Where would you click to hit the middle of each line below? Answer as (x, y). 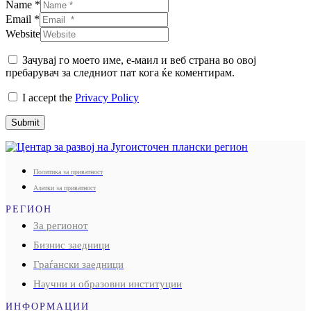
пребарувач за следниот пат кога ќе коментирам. (120, 72)
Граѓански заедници (78, 264)
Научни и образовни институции (108, 284)
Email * (23, 19)
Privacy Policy (107, 97)
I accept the (47, 97)
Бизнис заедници (72, 245)
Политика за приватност (68, 171)
